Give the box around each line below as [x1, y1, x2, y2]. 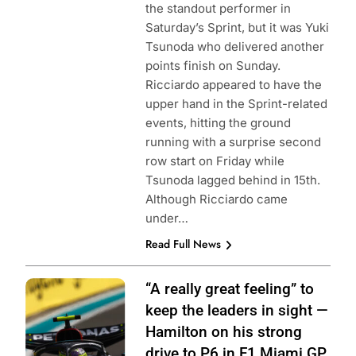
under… [145, 211, 188, 226]
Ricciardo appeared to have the [145, 77, 322, 93]
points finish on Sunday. [145, 58, 284, 74]
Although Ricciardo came [145, 192, 288, 207]
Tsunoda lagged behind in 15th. [145, 172, 320, 188]
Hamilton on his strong [145, 323, 302, 342]
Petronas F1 [25, 318, 93, 334]
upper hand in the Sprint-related [145, 96, 327, 112]
